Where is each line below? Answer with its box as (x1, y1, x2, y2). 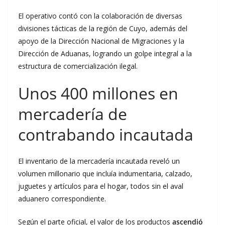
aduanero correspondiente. (18, 194, 106, 203)
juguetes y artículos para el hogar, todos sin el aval (18, 181, 183, 191)
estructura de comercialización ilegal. (18, 61, 138, 71)
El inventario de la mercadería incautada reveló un (18, 156, 180, 166)
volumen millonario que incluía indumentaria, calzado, (18, 169, 192, 178)
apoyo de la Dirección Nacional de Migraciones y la (18, 36, 184, 46)
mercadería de (18, 103, 127, 125)
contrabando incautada (18, 124, 193, 145)
